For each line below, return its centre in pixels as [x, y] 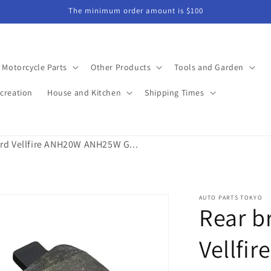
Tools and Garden [209, 67]
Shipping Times [175, 92]
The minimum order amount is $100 [135, 11]
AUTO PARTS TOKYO [231, 198]
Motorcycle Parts [34, 67]
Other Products [121, 67]
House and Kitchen [84, 92]
